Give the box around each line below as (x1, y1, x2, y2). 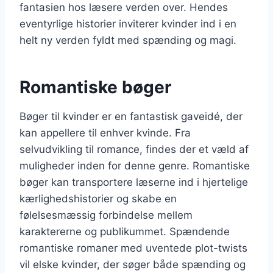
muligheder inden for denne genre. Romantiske (19, 160, 250, 172)
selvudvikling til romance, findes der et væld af (19, 143, 249, 155)
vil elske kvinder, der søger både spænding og (19, 258, 246, 271)
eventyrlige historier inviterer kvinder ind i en (19, 18, 236, 30)
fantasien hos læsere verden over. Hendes (19, 1, 228, 13)
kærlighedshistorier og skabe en (19, 193, 177, 205)
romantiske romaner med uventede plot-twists (19, 242, 247, 254)
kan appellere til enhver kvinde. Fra (19, 127, 191, 139)
